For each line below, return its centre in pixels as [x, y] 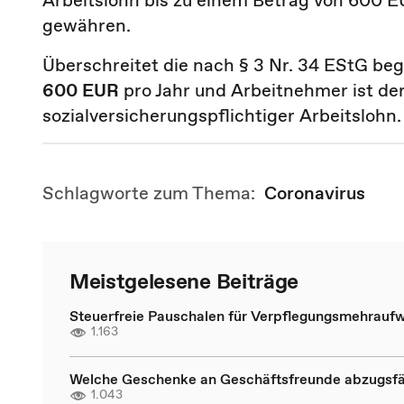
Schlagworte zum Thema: [153, 193]
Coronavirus [315, 193]
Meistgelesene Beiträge [184, 281]
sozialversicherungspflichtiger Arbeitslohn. [222, 115]
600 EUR [81, 90]
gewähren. [87, 25]
